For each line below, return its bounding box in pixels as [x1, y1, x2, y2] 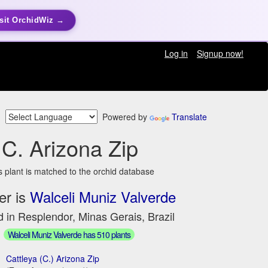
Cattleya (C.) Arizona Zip [6, 252, 100, 264]
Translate [172, 111, 207, 123]
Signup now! [196, 47, 243, 59]
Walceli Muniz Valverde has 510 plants [7, 228, 130, 240]
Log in [164, 47, 188, 59]
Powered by [98, 111, 150, 123]
